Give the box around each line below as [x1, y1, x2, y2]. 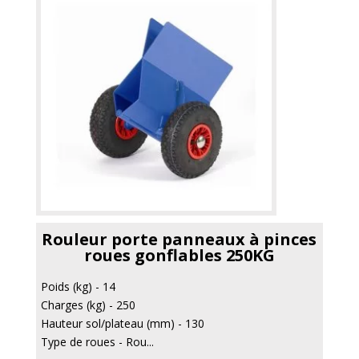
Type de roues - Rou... [40, 333, 154, 349]
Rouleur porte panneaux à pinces [42, 228, 317, 250]
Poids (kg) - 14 [40, 278, 115, 294]
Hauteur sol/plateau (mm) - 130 [40, 315, 204, 331]
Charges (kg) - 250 [40, 296, 135, 313]
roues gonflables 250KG [83, 244, 275, 266]
